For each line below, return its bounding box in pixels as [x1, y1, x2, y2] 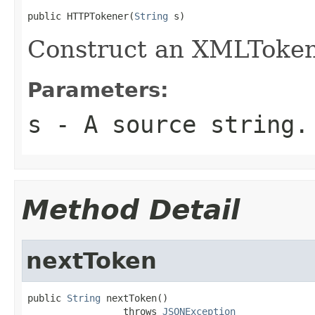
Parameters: [27, 77, 169, 102]
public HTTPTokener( [27, 10, 134, 22]
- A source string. [41, 110, 309, 139]
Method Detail [22, 193, 240, 226]
